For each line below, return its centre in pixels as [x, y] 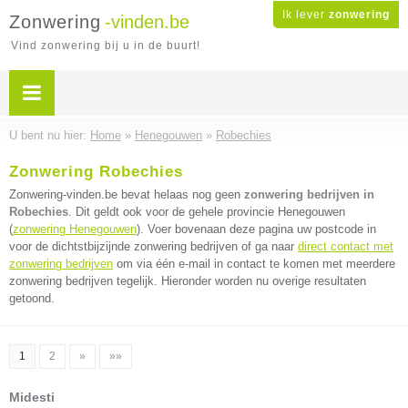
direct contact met [346, 246]
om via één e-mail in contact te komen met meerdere [254, 264]
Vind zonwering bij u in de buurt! [106, 46]
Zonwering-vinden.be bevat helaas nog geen [127, 194]
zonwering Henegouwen [75, 229]
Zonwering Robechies [96, 172]
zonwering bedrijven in [309, 194]
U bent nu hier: [50, 135]
